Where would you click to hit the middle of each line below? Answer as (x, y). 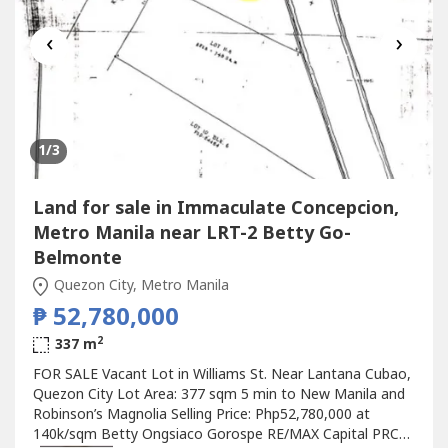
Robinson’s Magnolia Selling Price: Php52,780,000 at (201, 415)
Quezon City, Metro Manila (139, 286)
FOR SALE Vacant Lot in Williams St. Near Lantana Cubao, (221, 375)
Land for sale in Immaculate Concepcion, (215, 209)
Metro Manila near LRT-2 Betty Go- (191, 234)
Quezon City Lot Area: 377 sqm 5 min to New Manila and (218, 395)
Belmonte (77, 259)
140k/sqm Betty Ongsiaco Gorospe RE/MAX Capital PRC (215, 435)
